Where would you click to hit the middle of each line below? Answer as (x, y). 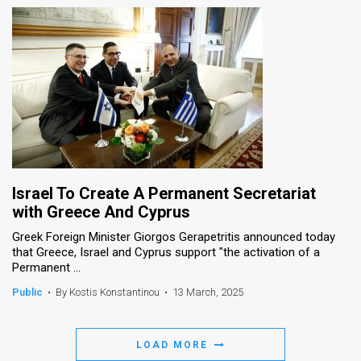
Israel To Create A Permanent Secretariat (164, 193)
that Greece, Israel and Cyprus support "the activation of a (166, 252)
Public (27, 292)
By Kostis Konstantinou (108, 292)
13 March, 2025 (208, 292)
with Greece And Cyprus (101, 212)
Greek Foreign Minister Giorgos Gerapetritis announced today (174, 237)
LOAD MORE (174, 344)
